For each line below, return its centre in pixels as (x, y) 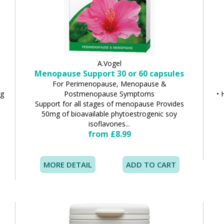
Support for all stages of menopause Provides (109, 104)
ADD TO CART (151, 164)
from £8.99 (109, 134)
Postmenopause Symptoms (109, 94)
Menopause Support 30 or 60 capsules (109, 73)
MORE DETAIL (68, 164)
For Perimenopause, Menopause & (109, 84)
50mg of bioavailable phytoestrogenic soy (109, 114)
